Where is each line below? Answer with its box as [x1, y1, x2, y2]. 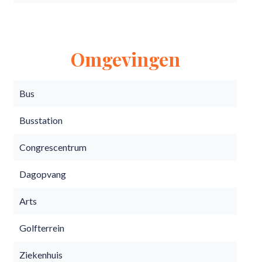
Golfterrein [19, 222, 64, 233]
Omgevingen [70, 46, 180, 71]
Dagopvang [19, 168, 66, 180]
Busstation [19, 115, 63, 126]
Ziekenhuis [19, 249, 63, 260]
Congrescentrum [19, 142, 87, 153]
